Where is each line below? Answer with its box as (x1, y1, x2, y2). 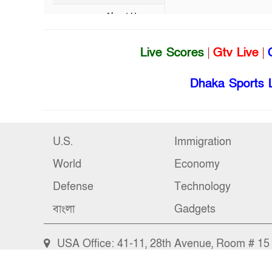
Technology (174, 180, 231, 194)
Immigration (174, 135, 231, 149)
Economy (174, 157, 220, 171)
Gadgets (174, 202, 216, 216)
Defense (53, 180, 93, 194)
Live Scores (140, 45, 204, 61)
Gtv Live (213, 45, 259, 61)
